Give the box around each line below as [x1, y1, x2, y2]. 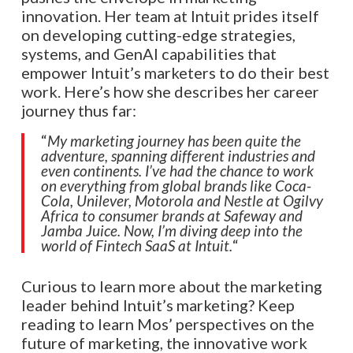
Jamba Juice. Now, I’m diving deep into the [40, 221, 303, 240]
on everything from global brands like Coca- [40, 176, 311, 195]
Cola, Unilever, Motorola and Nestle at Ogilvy [40, 191, 323, 210]
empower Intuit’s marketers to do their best [20, 62, 329, 82]
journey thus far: [20, 100, 136, 120]
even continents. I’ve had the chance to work [40, 162, 314, 180]
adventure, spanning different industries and [40, 147, 315, 165]
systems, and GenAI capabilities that [20, 43, 277, 63]
